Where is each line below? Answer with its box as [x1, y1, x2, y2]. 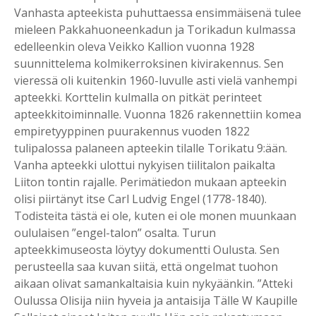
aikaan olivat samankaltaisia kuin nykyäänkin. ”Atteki [14, 276, 293, 292]
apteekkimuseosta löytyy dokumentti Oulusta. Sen [14, 242, 279, 258]
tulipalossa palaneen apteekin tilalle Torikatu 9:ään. [14, 140, 287, 157]
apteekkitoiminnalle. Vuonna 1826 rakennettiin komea [14, 107, 301, 123]
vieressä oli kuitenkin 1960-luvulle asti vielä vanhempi [14, 73, 297, 89]
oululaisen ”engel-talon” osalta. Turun [14, 225, 216, 241]
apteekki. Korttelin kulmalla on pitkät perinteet [14, 90, 262, 106]
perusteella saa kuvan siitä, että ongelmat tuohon [14, 259, 278, 275]
